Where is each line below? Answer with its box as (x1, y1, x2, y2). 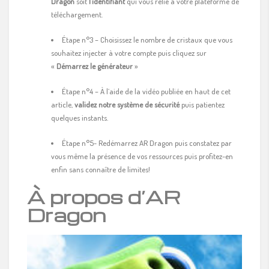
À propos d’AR (27, 184, 181, 208)
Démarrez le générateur (56, 61, 133, 71)
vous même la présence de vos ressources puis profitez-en (51, 151, 233, 161)
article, (51, 99, 74, 109)
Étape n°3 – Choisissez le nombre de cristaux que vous (62, 34, 232, 44)
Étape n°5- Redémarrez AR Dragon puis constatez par (62, 138, 232, 148)
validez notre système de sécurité (74, 99, 180, 109)
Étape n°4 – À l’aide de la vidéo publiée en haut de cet (62, 86, 231, 96)
